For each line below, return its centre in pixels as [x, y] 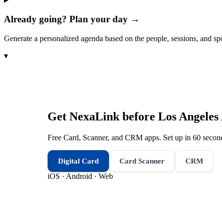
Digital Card [78, 161]
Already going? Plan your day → [72, 19]
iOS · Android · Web [80, 176]
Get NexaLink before [103, 116]
